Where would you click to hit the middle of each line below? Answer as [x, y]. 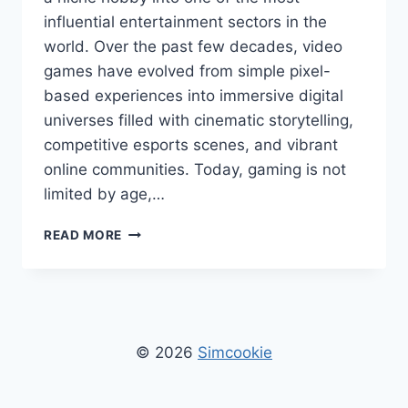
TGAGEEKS [157, 269]
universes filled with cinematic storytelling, [199, 121]
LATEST [147, 307]
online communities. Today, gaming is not [195, 170]
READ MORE [83, 235]
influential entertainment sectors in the [185, 22]
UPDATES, [154, 346]
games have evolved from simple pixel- [187, 71]
